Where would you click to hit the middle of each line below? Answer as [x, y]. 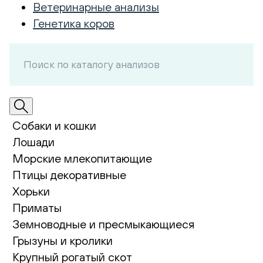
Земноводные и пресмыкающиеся [103, 224]
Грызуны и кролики [63, 240]
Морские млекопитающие [82, 158]
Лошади [33, 142]
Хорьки [31, 191]
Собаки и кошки [54, 125]
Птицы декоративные [69, 175]
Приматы [37, 208]
